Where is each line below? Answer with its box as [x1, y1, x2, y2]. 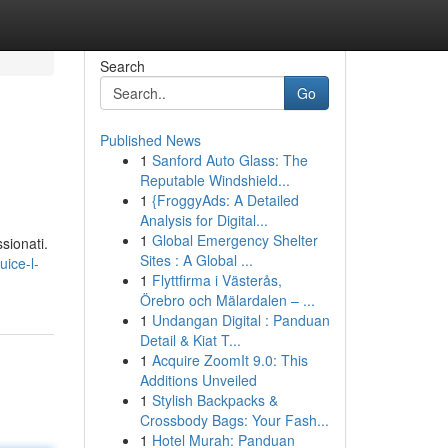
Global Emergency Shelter [151, 230, 318, 250]
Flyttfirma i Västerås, [151, 270, 282, 290]
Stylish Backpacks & [151, 390, 278, 410]
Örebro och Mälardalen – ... [139, 290, 315, 310]
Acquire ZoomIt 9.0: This [151, 350, 308, 370]
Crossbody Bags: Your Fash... [139, 410, 329, 430]
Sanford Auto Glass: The [151, 150, 308, 170]
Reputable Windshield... [139, 170, 290, 190]
